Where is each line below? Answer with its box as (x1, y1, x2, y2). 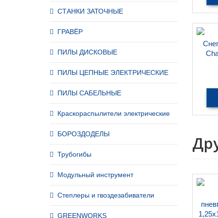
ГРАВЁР (57, 28, 83, 36)
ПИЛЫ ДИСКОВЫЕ (57, 48, 117, 56)
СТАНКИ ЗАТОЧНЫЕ (57, 7, 123, 15)
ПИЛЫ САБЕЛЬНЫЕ (57, 89, 121, 97)
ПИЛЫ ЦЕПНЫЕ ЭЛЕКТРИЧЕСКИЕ (57, 69, 168, 76)
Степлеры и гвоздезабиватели (57, 191, 154, 199)
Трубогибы (57, 150, 91, 158)
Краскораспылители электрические (57, 109, 170, 117)
